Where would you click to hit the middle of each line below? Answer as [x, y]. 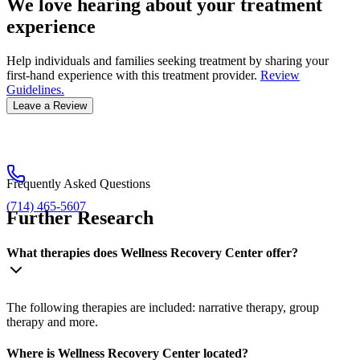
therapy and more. [52, 321]
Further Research [80, 218]
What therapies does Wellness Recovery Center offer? [152, 253]
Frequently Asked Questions [78, 184]
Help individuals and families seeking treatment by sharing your [168, 61]
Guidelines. [35, 90]
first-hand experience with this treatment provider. [132, 76]
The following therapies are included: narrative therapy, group [163, 307]
